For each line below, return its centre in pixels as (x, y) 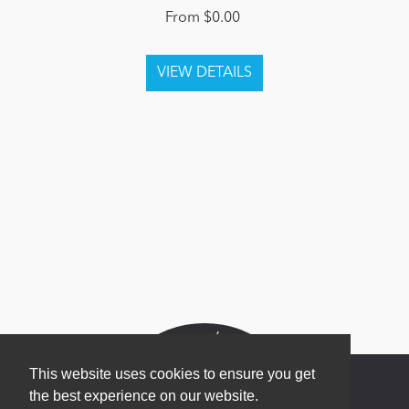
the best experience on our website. (144, 396)
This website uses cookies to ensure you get (172, 374)
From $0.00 (202, 18)
